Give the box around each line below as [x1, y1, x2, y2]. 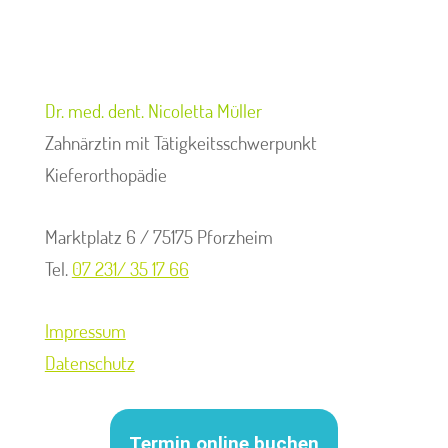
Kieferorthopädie [44, 162, 167, 187]
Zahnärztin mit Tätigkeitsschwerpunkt [44, 130, 317, 155]
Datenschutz [44, 350, 135, 375]
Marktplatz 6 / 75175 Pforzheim [44, 224, 273, 249]
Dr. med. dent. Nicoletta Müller [44, 98, 262, 123]
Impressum [44, 318, 126, 343]
